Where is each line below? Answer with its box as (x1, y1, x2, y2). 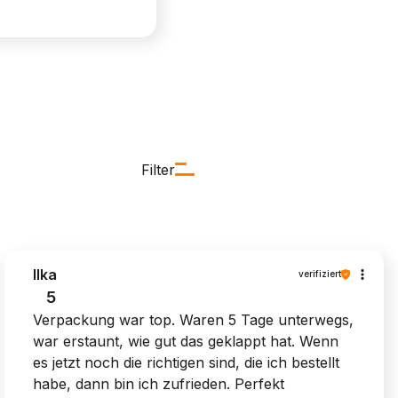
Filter (141, 160, 175, 179)
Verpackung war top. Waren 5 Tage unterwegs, (33, 310, 354, 329)
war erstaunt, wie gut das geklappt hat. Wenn (33, 331, 339, 350)
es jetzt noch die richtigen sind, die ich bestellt (33, 353, 340, 371)
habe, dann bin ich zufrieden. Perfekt (33, 374, 285, 393)
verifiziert (298, 268, 341, 280)
